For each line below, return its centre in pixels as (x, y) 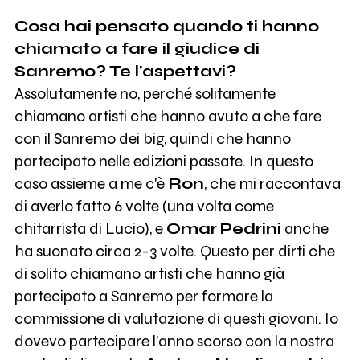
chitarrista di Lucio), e (90, 229)
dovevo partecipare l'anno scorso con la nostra (174, 342)
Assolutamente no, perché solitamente (145, 94)
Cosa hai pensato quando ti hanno (166, 27)
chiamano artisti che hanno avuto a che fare (168, 117)
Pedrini (250, 229)
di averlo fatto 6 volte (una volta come (144, 207)
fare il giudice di (190, 49)
